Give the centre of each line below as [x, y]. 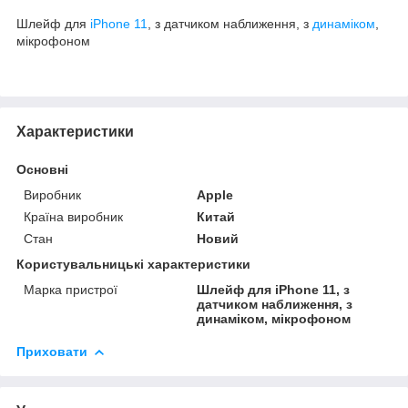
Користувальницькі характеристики [133, 264]
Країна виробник [73, 216]
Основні [42, 169]
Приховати [52, 351]
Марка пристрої [71, 289]
